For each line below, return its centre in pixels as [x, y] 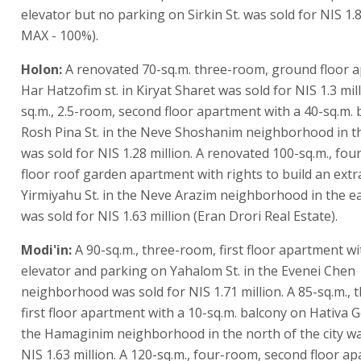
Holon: [41, 69]
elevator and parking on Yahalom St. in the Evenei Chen [188, 271]
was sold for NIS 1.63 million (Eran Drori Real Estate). [179, 216]
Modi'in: [48, 250]
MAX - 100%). [60, 35]
